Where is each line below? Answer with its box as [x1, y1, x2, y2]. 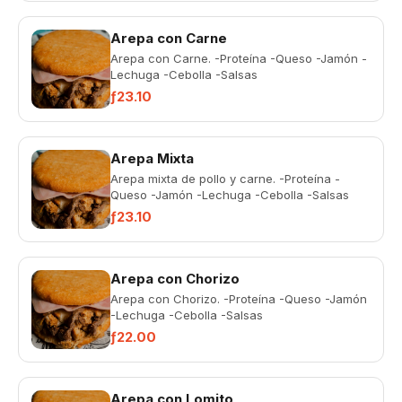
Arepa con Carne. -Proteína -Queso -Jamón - [110, 51, 367, 66]
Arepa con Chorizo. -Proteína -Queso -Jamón [110, 292, 367, 306]
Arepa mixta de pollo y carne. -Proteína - [110, 171, 340, 186]
